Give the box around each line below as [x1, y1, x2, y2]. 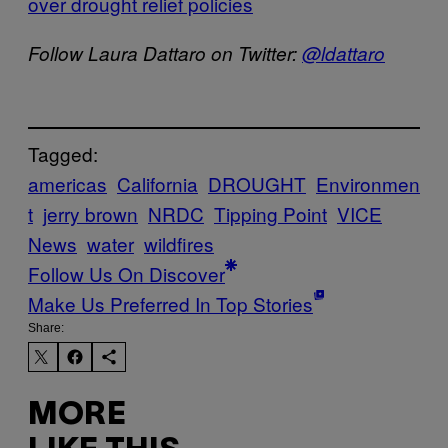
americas [28, 169, 107, 197]
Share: [28, 320, 64, 335]
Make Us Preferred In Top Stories [28, 289, 313, 317]
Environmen [316, 169, 420, 197]
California [117, 169, 198, 197]
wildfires [144, 229, 214, 257]
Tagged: [28, 139, 98, 167]
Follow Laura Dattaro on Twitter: [28, 40, 302, 66]
